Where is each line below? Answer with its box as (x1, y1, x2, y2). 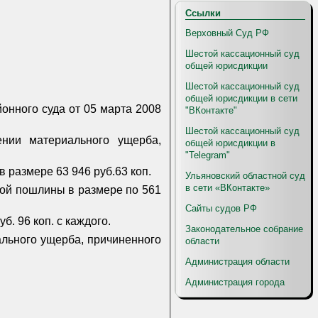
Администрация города (185, 277, 285, 287)
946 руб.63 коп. (71, 165, 151, 178)
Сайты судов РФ (185, 203, 257, 214)
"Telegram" (185, 150, 230, 160)
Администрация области (185, 256, 290, 267)
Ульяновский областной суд (185, 170, 305, 181)
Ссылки (185, 8, 221, 18)
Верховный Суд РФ (185, 28, 269, 38)
